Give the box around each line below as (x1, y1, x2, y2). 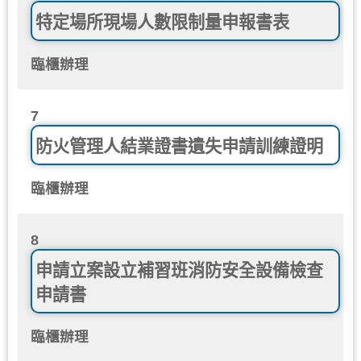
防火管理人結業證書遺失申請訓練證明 (35, 136, 323, 156)
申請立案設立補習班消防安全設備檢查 (35, 260, 323, 280)
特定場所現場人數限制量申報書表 (35, 12, 289, 31)
